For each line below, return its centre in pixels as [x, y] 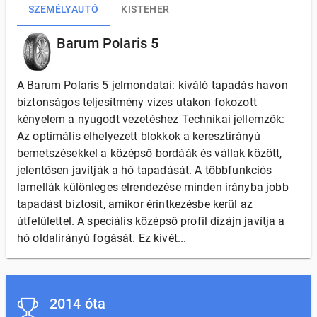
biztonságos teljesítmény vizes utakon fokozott [137, 102]
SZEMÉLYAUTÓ [64, 9]
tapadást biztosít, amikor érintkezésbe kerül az [135, 204]
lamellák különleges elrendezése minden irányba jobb [153, 187]
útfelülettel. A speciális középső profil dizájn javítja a [151, 221]
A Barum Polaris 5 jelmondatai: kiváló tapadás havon [152, 85]
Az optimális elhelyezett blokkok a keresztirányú [139, 136]
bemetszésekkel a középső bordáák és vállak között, [150, 153]
